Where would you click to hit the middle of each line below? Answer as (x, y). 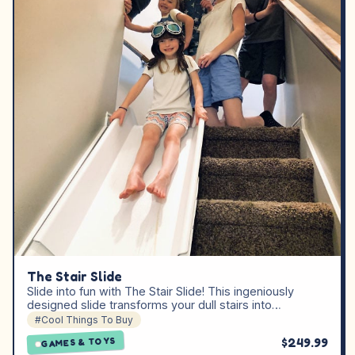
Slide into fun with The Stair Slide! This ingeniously (160, 291)
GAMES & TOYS (78, 342)
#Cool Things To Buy (84, 319)
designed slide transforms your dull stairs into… (154, 304)
